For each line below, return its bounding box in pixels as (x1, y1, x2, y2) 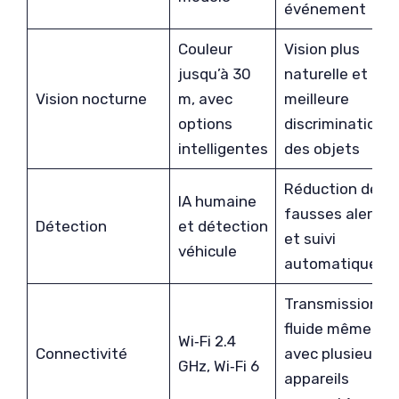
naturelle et (283, 65, 368, 83)
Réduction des (283, 180, 387, 198)
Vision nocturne (35, 90, 147, 108)
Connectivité (35, 345, 127, 362)
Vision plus (283, 40, 360, 58)
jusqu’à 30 (177, 65, 251, 83)
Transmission (283, 295, 379, 313)
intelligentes (177, 140, 268, 158)
